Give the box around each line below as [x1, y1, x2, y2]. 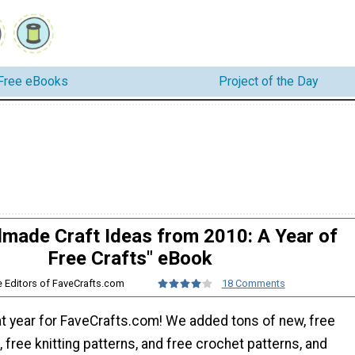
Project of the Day [219, 74, 319, 90]
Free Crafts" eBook [48, 246, 212, 269]
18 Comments [221, 277, 285, 289]
